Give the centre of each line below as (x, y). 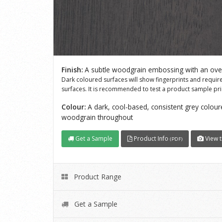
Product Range (97, 177)
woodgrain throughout (97, 117)
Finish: (72, 69)
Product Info (151, 139)
